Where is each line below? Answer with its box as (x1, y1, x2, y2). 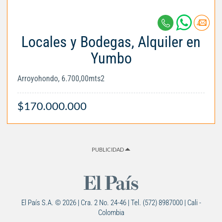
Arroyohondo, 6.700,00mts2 (17, 74, 105, 84)
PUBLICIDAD (92, 146, 125, 153)
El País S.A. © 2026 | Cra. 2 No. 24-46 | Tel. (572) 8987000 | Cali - (21, 198, 201, 208)
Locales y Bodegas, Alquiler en (21, 33, 201, 51)
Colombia (98, 208, 124, 218)
